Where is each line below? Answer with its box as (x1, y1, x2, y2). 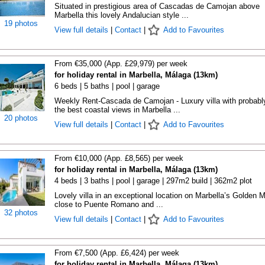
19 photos (4, 19, 38, 28)
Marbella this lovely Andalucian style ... (54, 11, 189, 20)
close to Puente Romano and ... (54, 200, 163, 209)
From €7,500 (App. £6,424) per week (54, 248, 179, 257)
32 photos (4, 208, 38, 217)
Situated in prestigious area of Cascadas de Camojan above (54, 2, 260, 11)
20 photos (4, 114, 38, 122)
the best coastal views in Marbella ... (54, 105, 180, 114)
